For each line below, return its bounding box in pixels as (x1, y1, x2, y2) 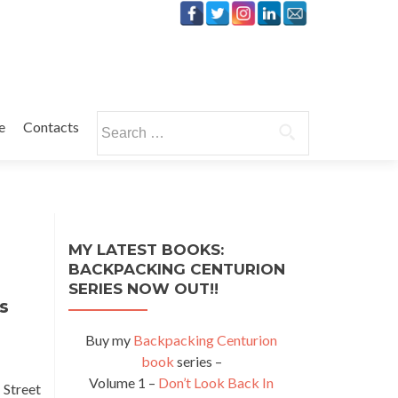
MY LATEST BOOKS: (68, 241, 224, 259)
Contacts (22, 118, 79, 135)
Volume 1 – (89, 374, 158, 391)
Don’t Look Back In (158, 374, 274, 391)
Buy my (85, 331, 133, 348)
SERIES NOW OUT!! (68, 280, 219, 298)
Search (95, 112, 137, 129)
